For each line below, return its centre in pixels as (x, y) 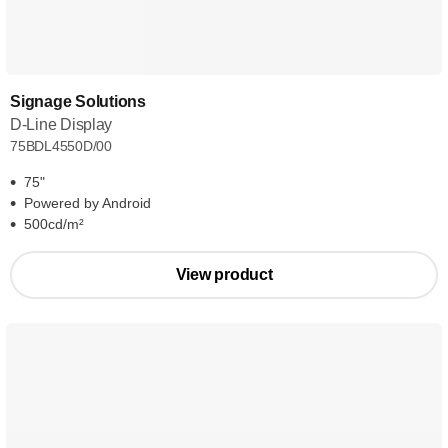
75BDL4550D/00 (61, 146)
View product (224, 274)
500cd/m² (54, 224)
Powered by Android (87, 203)
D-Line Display (61, 124)
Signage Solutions (78, 101)
